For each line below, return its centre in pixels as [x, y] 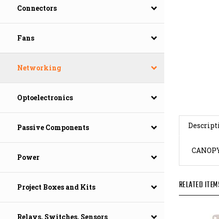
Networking [39, 68]
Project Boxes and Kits [56, 187]
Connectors [37, 8]
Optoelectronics [45, 98]
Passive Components [53, 128]
